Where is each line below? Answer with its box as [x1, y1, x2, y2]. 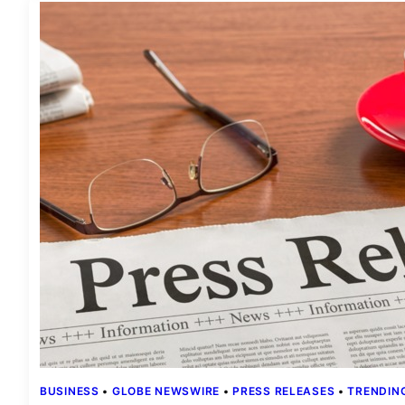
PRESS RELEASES [232, 384, 335, 399]
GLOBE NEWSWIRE [111, 384, 221, 399]
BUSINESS [40, 384, 99, 399]
